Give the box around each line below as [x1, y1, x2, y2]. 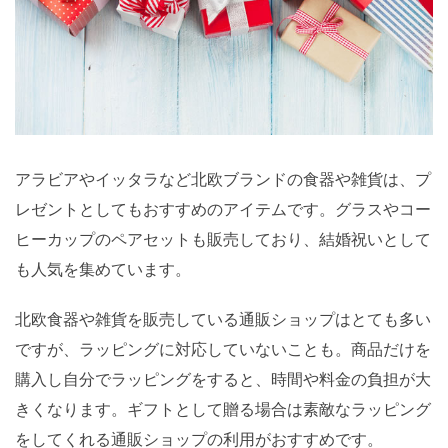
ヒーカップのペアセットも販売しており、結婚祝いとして [15, 230, 431, 248]
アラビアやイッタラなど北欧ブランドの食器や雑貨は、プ [15, 170, 431, 188]
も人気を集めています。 [15, 260, 191, 278]
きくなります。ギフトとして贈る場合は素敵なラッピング [15, 400, 431, 418]
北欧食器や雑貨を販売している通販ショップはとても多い [15, 310, 431, 328]
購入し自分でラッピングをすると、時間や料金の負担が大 [15, 370, 431, 388]
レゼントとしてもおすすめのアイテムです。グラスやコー [15, 200, 431, 218]
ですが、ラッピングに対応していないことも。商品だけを [15, 340, 431, 358]
